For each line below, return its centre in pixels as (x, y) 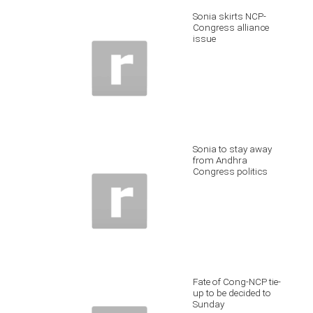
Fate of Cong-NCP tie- (237, 282)
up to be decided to (232, 293)
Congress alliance (231, 27)
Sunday (209, 304)
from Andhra (220, 160)
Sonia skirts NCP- (230, 16)
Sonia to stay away (232, 149)
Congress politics (230, 171)
